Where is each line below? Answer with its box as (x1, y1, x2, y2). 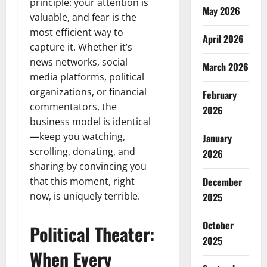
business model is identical (30, 114, 151, 128)
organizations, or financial (30, 85, 147, 98)
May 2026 (202, 4, 240, 18)
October (202, 218, 234, 232)
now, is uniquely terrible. (30, 189, 140, 203)
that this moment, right (30, 174, 135, 188)
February (202, 88, 237, 102)
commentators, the (30, 100, 117, 113)
